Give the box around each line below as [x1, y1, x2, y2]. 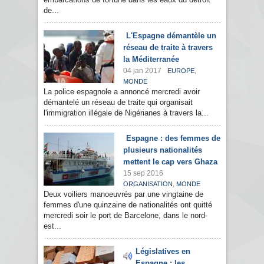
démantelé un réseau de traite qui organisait [44, 98, 193, 107]
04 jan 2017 [123, 67, 161, 75]
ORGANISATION [123, 180, 173, 188]
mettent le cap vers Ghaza [123, 157, 217, 167]
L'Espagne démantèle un [126, 31, 216, 41]
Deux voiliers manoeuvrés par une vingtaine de [44, 190, 203, 199]
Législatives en [136, 247, 190, 256]
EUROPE [167, 67, 194, 75]
